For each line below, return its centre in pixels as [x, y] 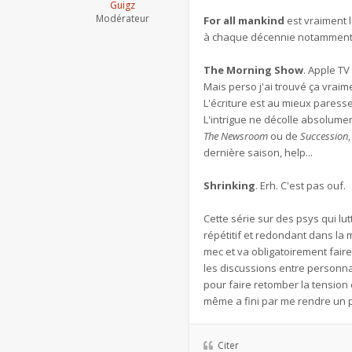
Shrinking [229, 185]
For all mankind [244, 20]
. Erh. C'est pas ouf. [301, 185]
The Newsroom [236, 136]
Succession [324, 136]
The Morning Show [253, 70]
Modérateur [123, 18]
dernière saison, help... [258, 152]
